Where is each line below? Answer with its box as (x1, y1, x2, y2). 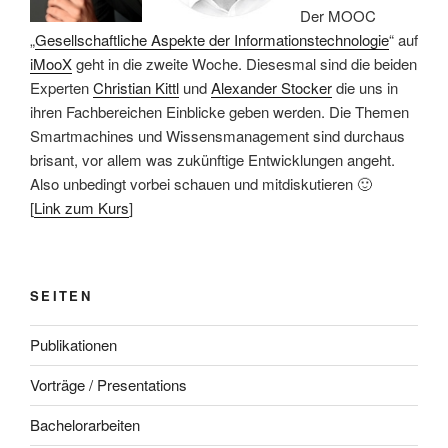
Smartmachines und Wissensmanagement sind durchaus (30, 124, 405, 146)
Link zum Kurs (34, 196, 129, 218)
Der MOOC (300, 4, 376, 26)
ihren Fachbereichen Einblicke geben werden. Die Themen (30, 100, 409, 122)
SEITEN (30, 286, 93, 306)
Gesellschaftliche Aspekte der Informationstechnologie (35, 28, 389, 50)
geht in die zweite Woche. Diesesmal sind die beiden (72, 52, 417, 74)
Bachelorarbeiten (30, 414, 140, 436)
